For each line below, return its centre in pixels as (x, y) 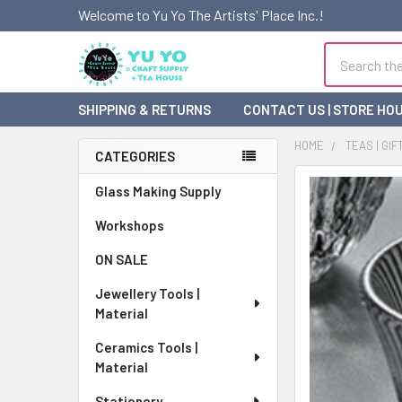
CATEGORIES (135, 156)
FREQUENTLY (338, 190)
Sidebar (123, 187)
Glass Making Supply (158, 191)
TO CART (357, 355)
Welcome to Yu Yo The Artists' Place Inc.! (201, 15)
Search (345, 52)
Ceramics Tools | (146, 347)
